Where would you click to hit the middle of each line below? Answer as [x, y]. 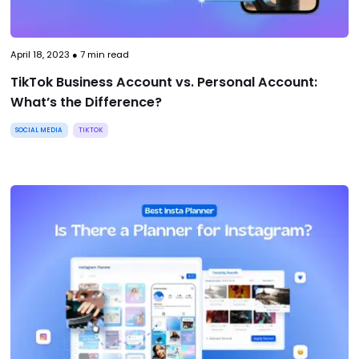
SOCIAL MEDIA [39, 130]
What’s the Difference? [86, 102]
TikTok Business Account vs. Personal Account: [163, 82]
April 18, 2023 [40, 54]
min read [107, 54]
